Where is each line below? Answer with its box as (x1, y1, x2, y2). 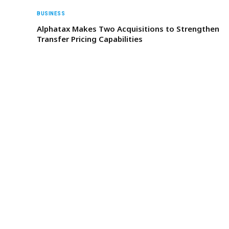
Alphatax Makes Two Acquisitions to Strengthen (37, 23, 219, 34)
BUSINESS (37, 10, 65, 16)
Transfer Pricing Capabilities (37, 33, 143, 44)
